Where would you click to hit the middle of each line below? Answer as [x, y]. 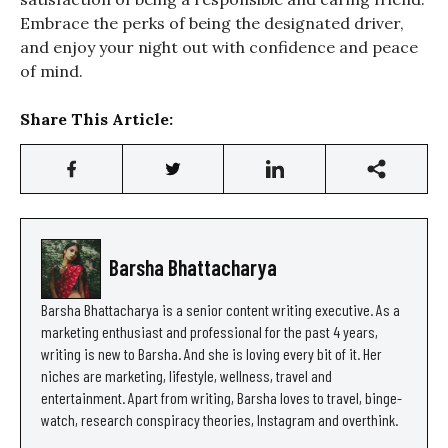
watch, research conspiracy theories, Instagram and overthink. [219, 419]
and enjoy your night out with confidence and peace [219, 46]
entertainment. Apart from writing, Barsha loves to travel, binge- [221, 397]
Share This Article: [96, 118]
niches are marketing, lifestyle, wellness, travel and [186, 375]
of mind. [51, 70]
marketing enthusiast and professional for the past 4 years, [209, 331]
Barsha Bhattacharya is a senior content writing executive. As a [220, 309]
